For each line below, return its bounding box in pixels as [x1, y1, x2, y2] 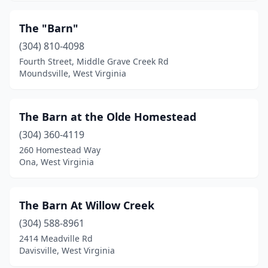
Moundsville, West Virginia [19, 68, 126, 79]
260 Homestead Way [19, 144, 100, 156]
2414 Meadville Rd [19, 233, 93, 244]
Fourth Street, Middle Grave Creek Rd [19, 56, 169, 67]
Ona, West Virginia [19, 156, 94, 167]
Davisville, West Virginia [19, 245, 115, 256]
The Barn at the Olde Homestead [19, 109, 196, 124]
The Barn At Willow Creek [19, 198, 154, 212]
